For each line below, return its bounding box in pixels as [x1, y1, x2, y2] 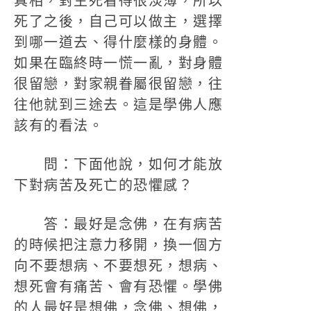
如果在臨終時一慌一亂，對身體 [14, 56, 223, 71]
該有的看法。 [14, 118, 103, 133]
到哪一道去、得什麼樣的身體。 [14, 35, 223, 50]
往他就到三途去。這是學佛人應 [14, 97, 223, 112]
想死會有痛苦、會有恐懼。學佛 [14, 279, 223, 294]
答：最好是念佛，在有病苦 [14, 217, 223, 232]
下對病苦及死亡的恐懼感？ [14, 178, 193, 193]
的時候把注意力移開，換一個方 [14, 237, 223, 253]
